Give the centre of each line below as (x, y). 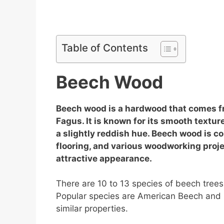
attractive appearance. (104, 158)
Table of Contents (105, 47)
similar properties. (92, 209)
